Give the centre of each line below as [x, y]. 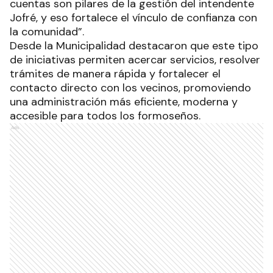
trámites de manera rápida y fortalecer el [115, 74]
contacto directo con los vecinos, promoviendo [130, 88]
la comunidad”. [47, 32]
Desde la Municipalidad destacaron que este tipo [134, 46]
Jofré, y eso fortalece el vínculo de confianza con [133, 18]
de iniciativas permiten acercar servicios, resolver [135, 60]
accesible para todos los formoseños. [105, 116]
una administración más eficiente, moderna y [124, 102]
